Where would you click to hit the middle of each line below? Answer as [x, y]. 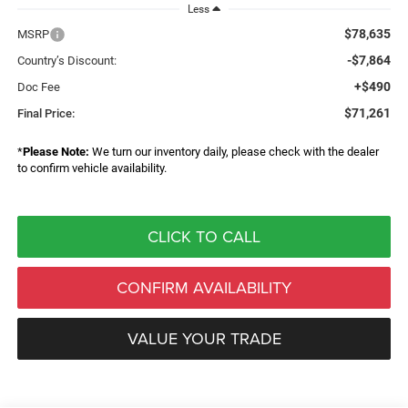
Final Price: [46, 113]
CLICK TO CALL [204, 236]
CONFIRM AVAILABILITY [204, 287]
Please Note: [56, 151]
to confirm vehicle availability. [92, 168]
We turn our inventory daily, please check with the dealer [234, 151]
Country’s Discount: [66, 60]
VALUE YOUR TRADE [204, 338]
